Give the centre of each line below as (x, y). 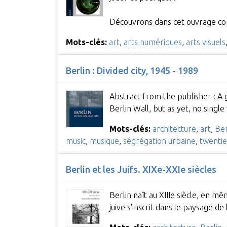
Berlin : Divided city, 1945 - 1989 (132, 70)
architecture (174, 128)
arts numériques (153, 42)
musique (104, 141)
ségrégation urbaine (159, 141)
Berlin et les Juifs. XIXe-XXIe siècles (141, 169)
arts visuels (205, 42)
